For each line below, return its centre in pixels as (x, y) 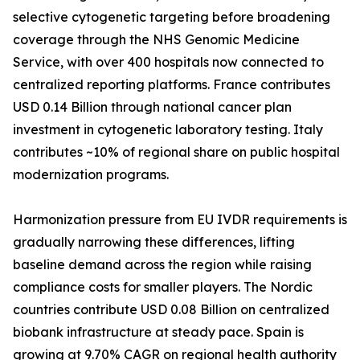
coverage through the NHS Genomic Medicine (156, 40)
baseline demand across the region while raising (162, 265)
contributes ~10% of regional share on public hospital (176, 152)
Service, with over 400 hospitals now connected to (168, 62)
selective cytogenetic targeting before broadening (172, 17)
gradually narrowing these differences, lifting (154, 242)
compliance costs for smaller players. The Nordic (163, 287)
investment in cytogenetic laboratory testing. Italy (168, 130)
